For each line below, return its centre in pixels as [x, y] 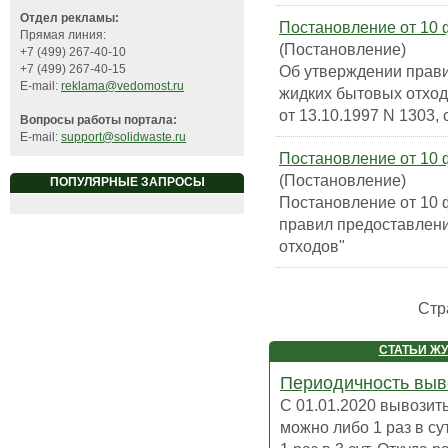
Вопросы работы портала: [98, 120]
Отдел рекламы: [69, 18]
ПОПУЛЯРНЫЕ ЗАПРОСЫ [127, 182]
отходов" [312, 246]
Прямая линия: [63, 35]
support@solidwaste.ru [123, 137]
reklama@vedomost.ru [122, 86]
